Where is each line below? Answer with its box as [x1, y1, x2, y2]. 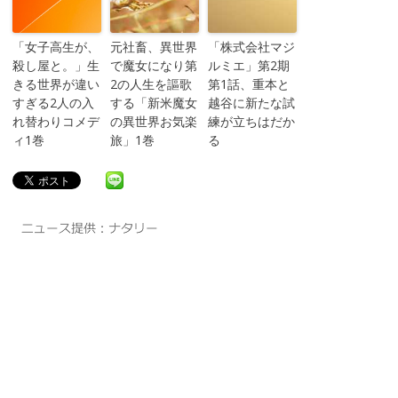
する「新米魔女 [109, 94, 197, 111]
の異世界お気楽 [109, 113, 197, 130]
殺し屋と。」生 [12, 57, 99, 74]
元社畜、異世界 [109, 38, 197, 55]
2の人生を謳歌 [109, 76, 192, 92]
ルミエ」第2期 [207, 57, 290, 74]
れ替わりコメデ [12, 113, 99, 130]
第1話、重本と [207, 76, 290, 92]
